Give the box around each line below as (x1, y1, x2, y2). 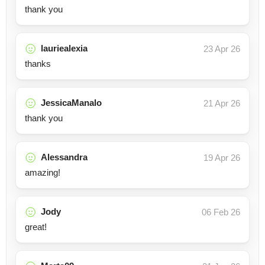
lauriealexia (41, 43, 88, 53)
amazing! (25, 167, 60, 177)
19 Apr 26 (203, 153, 240, 163)
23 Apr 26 (203, 44, 240, 54)
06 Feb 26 (202, 207, 240, 217)
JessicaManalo (41, 98, 102, 108)
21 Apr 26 (203, 98, 240, 108)
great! (25, 222, 47, 232)
